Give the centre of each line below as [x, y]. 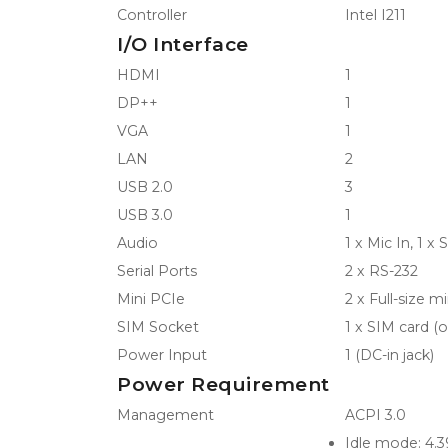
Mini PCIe [151, 298]
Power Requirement [223, 384]
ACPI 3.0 [375, 414]
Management [165, 414]
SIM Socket [158, 326]
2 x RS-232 [381, 270]
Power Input [162, 354]
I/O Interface [183, 44]
